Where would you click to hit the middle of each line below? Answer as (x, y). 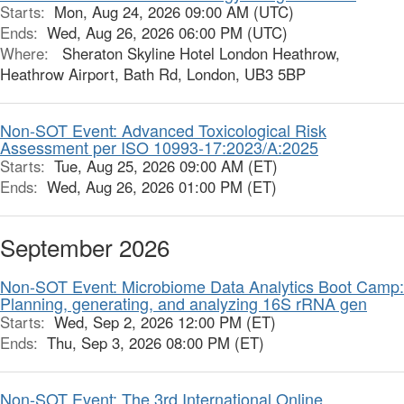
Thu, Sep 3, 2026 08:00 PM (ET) (156, 342)
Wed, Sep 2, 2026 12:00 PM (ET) (165, 321)
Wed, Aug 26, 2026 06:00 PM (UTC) (167, 32)
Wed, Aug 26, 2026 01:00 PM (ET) (162, 186)
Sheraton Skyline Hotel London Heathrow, (197, 53)
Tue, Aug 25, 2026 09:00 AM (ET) (166, 165)
